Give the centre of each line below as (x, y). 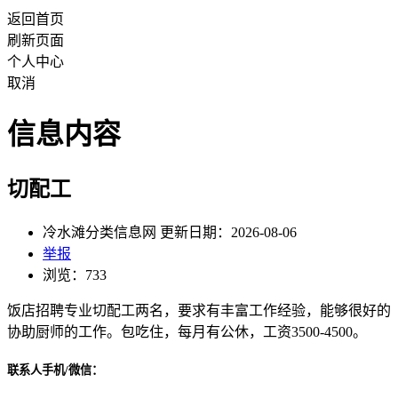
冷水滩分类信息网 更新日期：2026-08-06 (170, 232)
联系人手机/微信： (55, 370)
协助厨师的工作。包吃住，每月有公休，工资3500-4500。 (187, 331)
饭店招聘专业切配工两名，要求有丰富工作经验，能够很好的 (199, 310)
